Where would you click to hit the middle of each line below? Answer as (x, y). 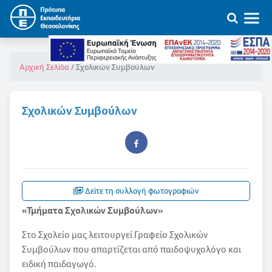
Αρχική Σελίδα (44, 67)
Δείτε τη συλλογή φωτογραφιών (141, 191)
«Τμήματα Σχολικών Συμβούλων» (93, 210)
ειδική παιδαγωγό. (59, 264)
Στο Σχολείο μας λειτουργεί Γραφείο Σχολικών (115, 235)
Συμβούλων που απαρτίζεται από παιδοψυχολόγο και (131, 249)
